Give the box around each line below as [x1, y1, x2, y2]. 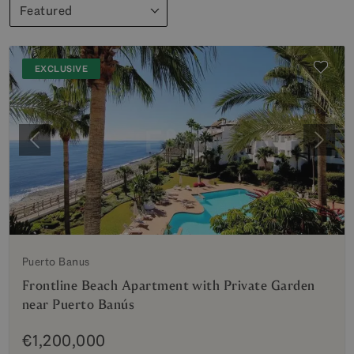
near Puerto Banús [22, 296, 135, 313]
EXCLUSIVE [35, 62, 88, 75]
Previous [33, 139, 82, 156]
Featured [20, 2, 73, 19]
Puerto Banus [22, 254, 90, 269]
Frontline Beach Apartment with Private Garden [22, 277, 315, 294]
